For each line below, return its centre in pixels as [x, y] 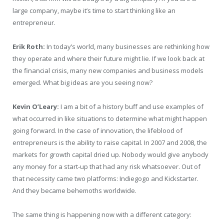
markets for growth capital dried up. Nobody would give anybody [110, 154]
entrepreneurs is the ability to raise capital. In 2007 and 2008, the [110, 142]
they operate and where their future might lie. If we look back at [108, 58]
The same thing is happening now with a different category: [102, 215]
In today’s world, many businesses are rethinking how [127, 46]
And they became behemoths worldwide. [74, 190]
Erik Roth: [29, 46]
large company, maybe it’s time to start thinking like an [94, 10]
